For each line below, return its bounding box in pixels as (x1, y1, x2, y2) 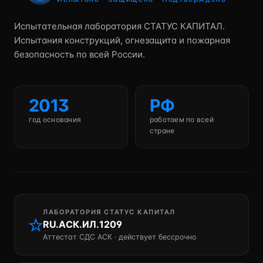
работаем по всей (150, 115, 214, 124)
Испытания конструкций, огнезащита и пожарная (14, 35, 230, 46)
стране (150, 126, 175, 135)
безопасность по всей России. (14, 49, 145, 60)
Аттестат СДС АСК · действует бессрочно (43, 232, 196, 241)
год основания (29, 115, 82, 124)
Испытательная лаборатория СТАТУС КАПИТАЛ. (14, 21, 225, 32)
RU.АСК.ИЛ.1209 (43, 218, 123, 230)
